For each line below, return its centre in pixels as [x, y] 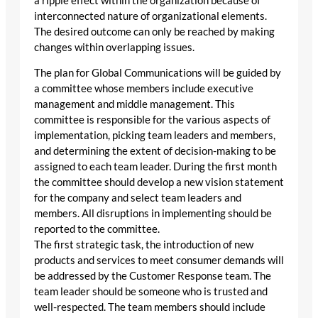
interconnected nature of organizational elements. [150, 16]
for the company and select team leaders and [138, 198]
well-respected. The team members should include [150, 307]
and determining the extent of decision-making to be [155, 151]
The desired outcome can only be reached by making [154, 31]
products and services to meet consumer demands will [159, 261]
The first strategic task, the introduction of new [144, 245]
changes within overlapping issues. [114, 47]
